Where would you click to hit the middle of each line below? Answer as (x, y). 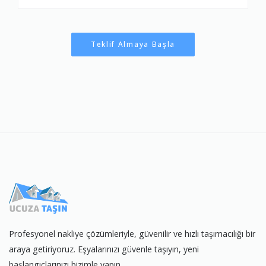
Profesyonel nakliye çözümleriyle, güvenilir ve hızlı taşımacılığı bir (132, 234)
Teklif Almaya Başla (133, 45)
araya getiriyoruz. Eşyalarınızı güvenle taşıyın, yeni (104, 249)
